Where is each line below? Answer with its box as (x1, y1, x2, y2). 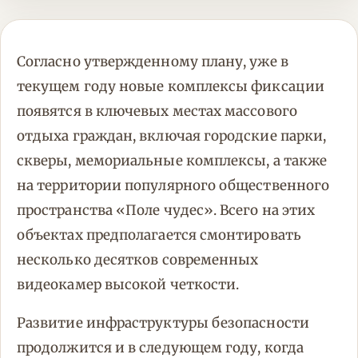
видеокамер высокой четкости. (17, 276, 240, 294)
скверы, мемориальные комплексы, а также (17, 152, 328, 170)
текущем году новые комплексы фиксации (17, 78, 324, 96)
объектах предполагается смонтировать (17, 226, 301, 245)
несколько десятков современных (17, 251, 259, 269)
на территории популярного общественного (17, 177, 330, 195)
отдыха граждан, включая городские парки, (17, 127, 327, 145)
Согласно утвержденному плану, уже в (17, 53, 288, 71)
